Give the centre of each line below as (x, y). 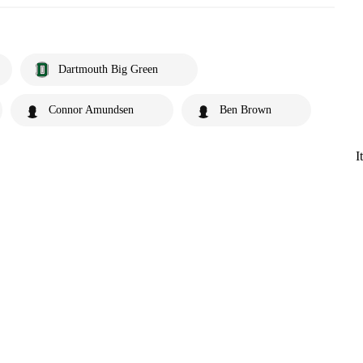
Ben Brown (246, 110)
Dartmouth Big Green (108, 69)
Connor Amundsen (91, 110)
